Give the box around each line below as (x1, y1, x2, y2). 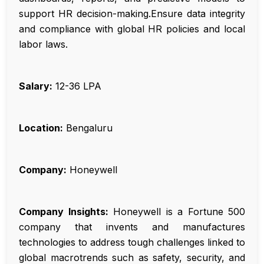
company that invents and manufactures (19, 221, 245, 233)
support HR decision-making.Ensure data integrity (19, 8, 245, 20)
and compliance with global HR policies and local (19, 23, 245, 35)
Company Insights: (19, 206, 108, 218)
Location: (19, 122, 63, 134)
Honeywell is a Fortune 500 (108, 206, 245, 218)
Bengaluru (63, 122, 113, 134)
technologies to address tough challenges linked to (19, 236, 245, 249)
